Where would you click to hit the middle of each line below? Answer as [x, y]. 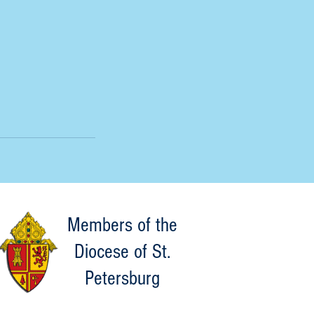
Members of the [122, 225]
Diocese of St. [122, 252]
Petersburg [122, 278]
